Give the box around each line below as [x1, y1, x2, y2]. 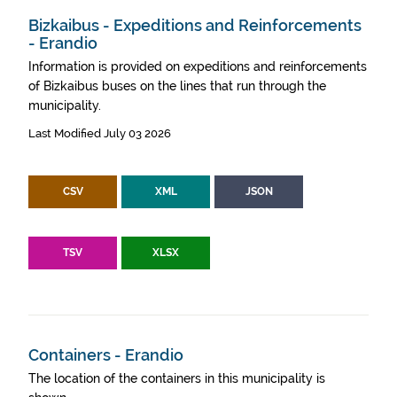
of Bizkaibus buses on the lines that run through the [28, 79, 326, 93]
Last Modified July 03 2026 [28, 127, 171, 140]
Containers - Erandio [28, 346, 183, 364]
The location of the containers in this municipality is [28, 371, 325, 385]
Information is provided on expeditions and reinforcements [28, 59, 367, 74]
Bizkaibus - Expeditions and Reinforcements [28, 16, 362, 35]
